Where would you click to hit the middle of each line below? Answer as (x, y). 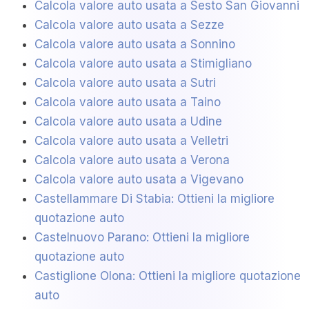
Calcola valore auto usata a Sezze (129, 25)
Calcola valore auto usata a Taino (128, 102)
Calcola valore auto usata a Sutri (125, 83)
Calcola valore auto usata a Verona (132, 160)
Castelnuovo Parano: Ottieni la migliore (142, 238)
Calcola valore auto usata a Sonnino (135, 44)
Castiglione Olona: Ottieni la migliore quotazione (168, 276)
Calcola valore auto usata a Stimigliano (143, 64)
